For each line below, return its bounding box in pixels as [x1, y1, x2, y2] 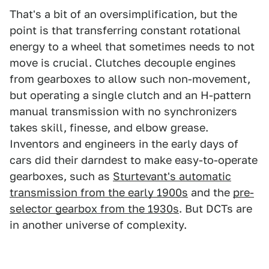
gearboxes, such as [10, 169, 113, 183]
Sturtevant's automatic [113, 169, 231, 183]
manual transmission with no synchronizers [10, 104, 237, 118]
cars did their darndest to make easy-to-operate [10, 153, 258, 166]
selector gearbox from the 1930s [10, 202, 179, 215]
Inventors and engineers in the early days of [10, 137, 238, 150]
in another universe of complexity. [10, 218, 187, 231]
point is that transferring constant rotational [10, 23, 241, 37]
